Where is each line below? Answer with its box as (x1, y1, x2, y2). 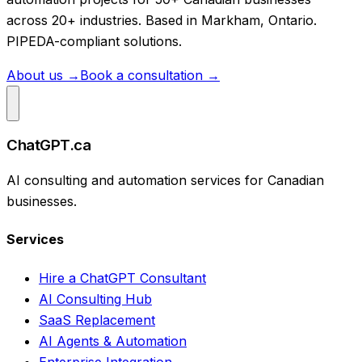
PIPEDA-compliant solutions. (6, 32, 182, 49)
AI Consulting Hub (39, 290, 152, 307)
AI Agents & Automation (39, 332, 187, 349)
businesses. (6, 193, 77, 210)
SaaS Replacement (39, 311, 155, 328)
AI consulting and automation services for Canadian (6, 172, 324, 189)
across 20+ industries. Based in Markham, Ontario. (6, 11, 317, 28)
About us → (6, 66, 80, 83)
